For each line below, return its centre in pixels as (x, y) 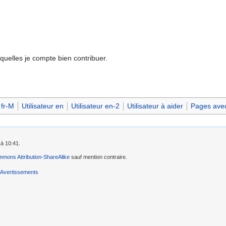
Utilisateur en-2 (95, 106)
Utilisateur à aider (155, 106)
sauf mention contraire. (98, 157)
